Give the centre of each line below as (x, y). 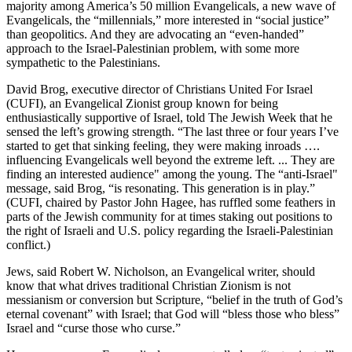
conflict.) (28, 245)
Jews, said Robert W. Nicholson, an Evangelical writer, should (161, 272)
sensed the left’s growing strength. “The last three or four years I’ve (172, 132)
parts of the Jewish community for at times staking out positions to (169, 217)
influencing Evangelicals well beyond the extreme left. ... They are (170, 160)
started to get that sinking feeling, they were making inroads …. (163, 146)
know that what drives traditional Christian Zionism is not (148, 286)
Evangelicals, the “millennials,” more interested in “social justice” (168, 20)
